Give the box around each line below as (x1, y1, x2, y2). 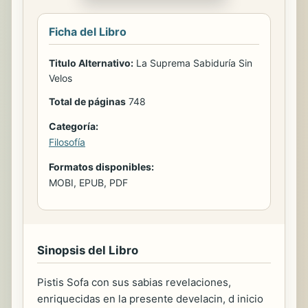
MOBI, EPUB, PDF (49, 177, 128, 188)
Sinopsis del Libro (37, 243, 138, 257)
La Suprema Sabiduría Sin (133, 57, 252, 69)
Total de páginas (49, 96, 126, 107)
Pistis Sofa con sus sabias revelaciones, (37, 276, 231, 289)
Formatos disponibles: (49, 161, 154, 173)
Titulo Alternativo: (49, 57, 133, 69)
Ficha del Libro (49, 25, 126, 38)
